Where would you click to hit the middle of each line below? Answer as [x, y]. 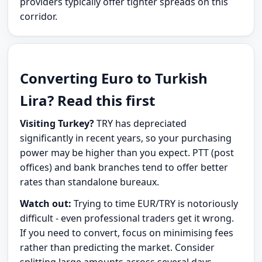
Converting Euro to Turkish [114, 78]
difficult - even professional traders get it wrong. [127, 218]
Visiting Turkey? [57, 123]
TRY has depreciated [141, 123]
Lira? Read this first [88, 100]
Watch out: [46, 203]
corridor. [39, 17]
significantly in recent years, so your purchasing [126, 138]
